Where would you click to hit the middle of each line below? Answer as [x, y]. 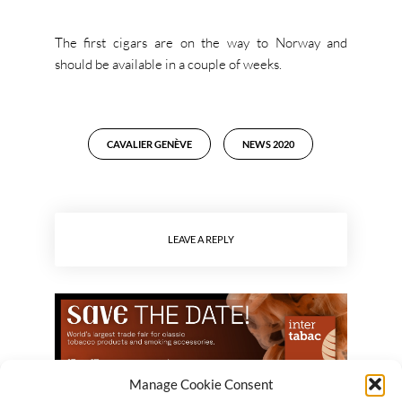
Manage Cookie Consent [201, 384]
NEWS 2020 [269, 144]
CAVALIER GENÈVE [150, 144]
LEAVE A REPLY [201, 240]
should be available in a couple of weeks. [168, 65]
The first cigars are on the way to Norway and [201, 43]
